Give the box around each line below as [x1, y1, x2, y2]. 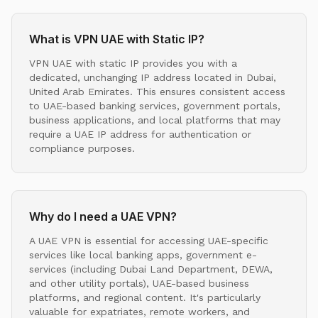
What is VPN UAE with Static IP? [29, 31, 204, 46]
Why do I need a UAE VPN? [29, 209, 177, 224]
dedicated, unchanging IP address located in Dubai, [29, 71, 276, 83]
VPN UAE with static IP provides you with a [29, 57, 237, 69]
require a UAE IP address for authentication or [29, 128, 251, 140]
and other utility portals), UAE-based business [29, 277, 249, 289]
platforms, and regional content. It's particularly [29, 291, 261, 303]
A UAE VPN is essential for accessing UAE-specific [29, 234, 268, 246]
